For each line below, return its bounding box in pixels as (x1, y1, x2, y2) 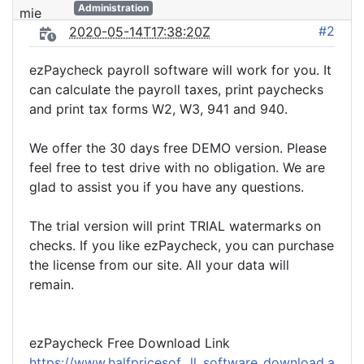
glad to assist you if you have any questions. (29, 179, 304, 195)
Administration (77, 2, 149, 14)
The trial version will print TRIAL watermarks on (29, 218, 321, 234)
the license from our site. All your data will (29, 257, 289, 273)
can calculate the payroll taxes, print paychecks (29, 81, 323, 97)
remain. (29, 276, 74, 292)
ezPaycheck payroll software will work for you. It (29, 62, 331, 78)
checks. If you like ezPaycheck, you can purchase (29, 237, 334, 253)
